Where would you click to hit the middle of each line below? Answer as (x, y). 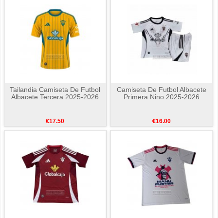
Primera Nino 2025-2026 (162, 97)
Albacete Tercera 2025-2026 (55, 97)
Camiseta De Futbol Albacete (162, 89)
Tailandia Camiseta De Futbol (55, 89)
